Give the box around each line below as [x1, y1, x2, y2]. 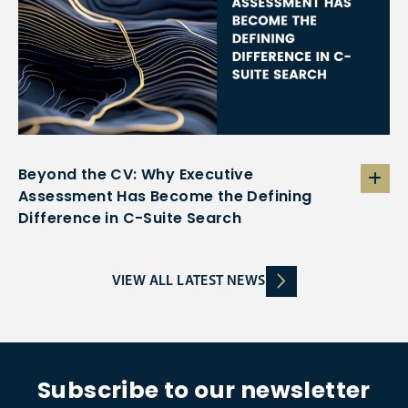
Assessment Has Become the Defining [18, 185, 312, 207]
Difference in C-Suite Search [18, 207, 242, 229]
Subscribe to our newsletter [37, 373, 371, 406]
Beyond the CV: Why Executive [18, 163, 254, 185]
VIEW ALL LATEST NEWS [111, 273, 266, 289]
